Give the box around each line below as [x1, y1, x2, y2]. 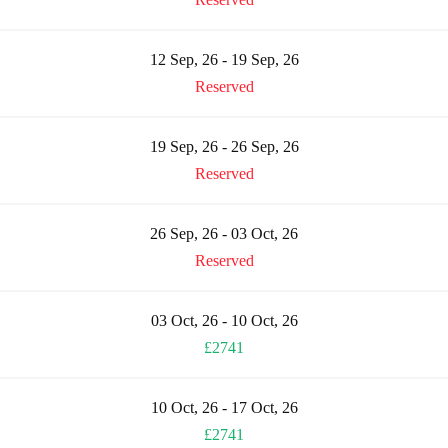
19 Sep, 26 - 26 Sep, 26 [149, 137, 299, 155]
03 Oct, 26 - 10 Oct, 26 [150, 311, 298, 329]
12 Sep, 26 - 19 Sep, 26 [149, 50, 299, 68]
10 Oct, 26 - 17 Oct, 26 [150, 398, 298, 416]
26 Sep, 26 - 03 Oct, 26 [150, 224, 298, 242]
